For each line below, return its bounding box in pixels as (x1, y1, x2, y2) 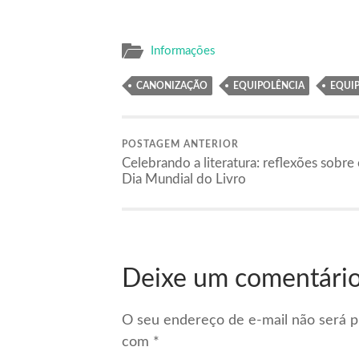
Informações (151, 44, 216, 57)
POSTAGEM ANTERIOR (122, 139, 239, 149)
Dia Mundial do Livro (122, 171, 246, 186)
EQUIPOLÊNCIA (233, 80, 305, 91)
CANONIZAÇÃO (136, 80, 208, 91)
